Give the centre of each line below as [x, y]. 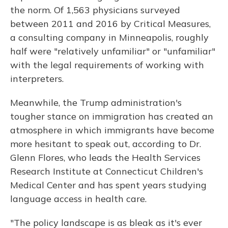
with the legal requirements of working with [107, 65]
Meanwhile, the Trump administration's [96, 103]
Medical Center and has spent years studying [108, 185]
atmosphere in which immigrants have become [112, 130]
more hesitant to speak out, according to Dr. [106, 144]
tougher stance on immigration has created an [112, 116]
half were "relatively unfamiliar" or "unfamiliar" [113, 51]
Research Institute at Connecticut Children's [107, 171]
